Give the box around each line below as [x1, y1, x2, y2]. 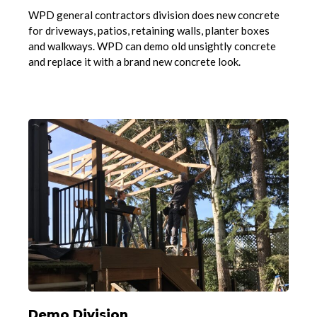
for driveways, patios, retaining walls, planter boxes [28, 24, 270, 38]
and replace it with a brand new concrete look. [28, 55, 241, 69]
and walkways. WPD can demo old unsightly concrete [28, 40, 277, 53]
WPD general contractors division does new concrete [28, 8, 280, 22]
